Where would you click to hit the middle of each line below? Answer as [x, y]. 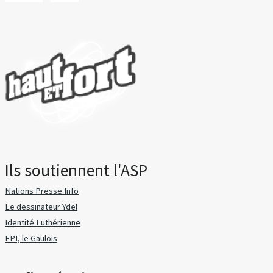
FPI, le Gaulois [31, 239]
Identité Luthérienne [43, 223]
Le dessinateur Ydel [41, 207]
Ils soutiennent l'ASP [76, 170]
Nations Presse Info [42, 190]
